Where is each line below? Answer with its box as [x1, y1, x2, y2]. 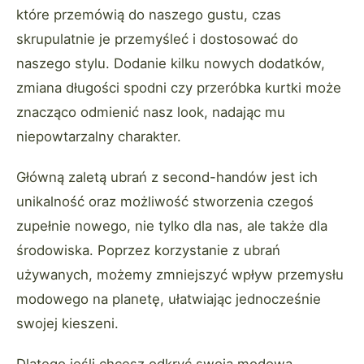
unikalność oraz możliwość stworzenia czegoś [16, 193, 314, 210]
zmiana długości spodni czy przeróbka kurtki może [16, 80, 341, 97]
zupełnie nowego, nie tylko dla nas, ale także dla [16, 218, 327, 235]
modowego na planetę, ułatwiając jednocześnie [16, 291, 321, 308]
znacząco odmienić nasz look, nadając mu [16, 104, 285, 121]
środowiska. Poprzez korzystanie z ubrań [16, 242, 280, 259]
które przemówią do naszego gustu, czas [16, 6, 281, 24]
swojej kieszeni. [16, 315, 119, 332]
